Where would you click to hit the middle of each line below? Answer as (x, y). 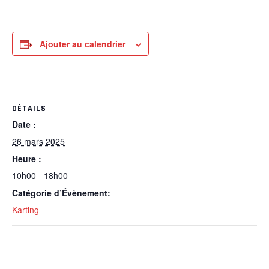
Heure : (27, 159)
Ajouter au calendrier (83, 44)
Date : (24, 124)
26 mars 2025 (38, 141)
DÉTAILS (29, 109)
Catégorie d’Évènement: (61, 193)
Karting (26, 210)
